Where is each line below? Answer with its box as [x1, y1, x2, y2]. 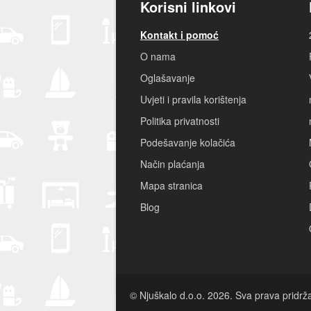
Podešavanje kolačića [140, 135, 235, 150]
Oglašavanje [140, 71, 195, 85]
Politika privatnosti [140, 114, 219, 128]
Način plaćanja [140, 157, 205, 171]
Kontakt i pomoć [140, 28, 219, 42]
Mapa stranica [140, 178, 203, 193]
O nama [140, 49, 176, 64]
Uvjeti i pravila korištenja [140, 92, 246, 107]
